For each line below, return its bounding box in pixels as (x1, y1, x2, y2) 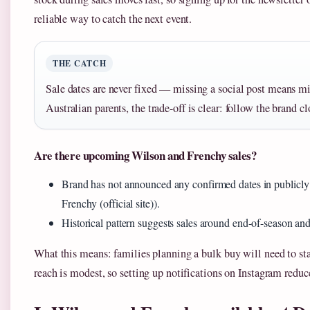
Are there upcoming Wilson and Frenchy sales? (34, 147, 257, 164)
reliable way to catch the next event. (34, 11, 192, 26)
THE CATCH (53, 57, 107, 69)
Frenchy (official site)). (62, 196, 160, 210)
